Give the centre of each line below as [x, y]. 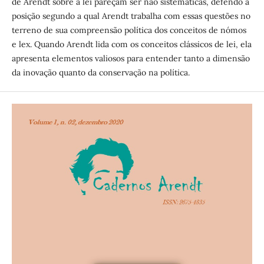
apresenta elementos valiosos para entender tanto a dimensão [131, 58]
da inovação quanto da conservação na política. [100, 72]
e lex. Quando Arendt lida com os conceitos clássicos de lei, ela [131, 44]
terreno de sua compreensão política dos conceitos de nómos [129, 30]
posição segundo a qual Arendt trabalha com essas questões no [131, 16]
